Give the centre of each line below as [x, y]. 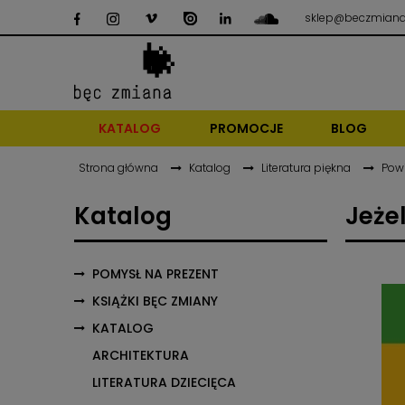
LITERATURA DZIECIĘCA [164, 383]
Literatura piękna [306, 168]
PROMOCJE [246, 128]
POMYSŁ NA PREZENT [155, 274]
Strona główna [118, 168]
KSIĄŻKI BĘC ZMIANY [155, 301]
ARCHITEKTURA [141, 356]
